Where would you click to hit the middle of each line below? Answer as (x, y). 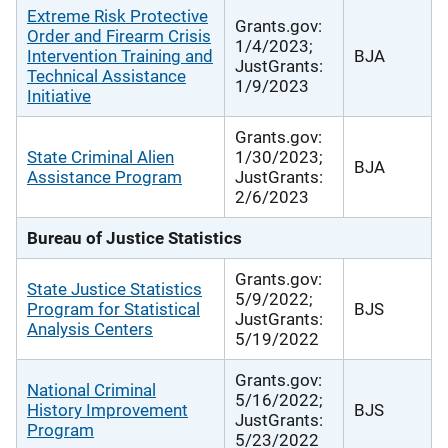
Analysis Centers (90, 328)
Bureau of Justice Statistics (134, 237)
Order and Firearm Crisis (119, 35)
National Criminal (91, 389)
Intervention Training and (120, 55)
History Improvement (107, 409)
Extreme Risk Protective (117, 15)
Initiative (59, 95)
